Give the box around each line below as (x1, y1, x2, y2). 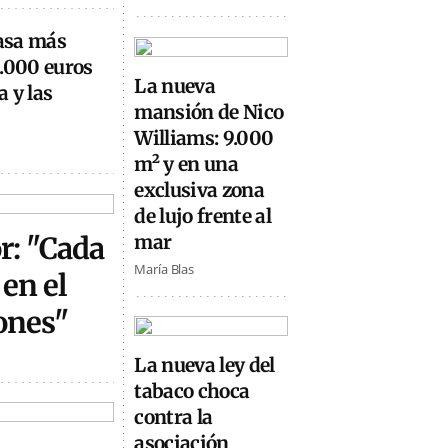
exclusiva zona (134, 177, 265, 202)
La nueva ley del (134, 353, 275, 378)
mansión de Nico (134, 99, 284, 124)
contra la (134, 405, 213, 430)
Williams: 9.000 (134, 125, 274, 150)
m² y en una (134, 151, 239, 176)
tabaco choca (134, 379, 250, 404)
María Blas (134, 259, 195, 278)
